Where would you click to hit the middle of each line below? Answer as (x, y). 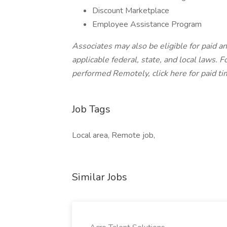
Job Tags (91, 109)
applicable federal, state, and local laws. (146, 60)
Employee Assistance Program (147, 24)
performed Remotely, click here (130, 73)
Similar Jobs (100, 177)
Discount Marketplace (131, 11)
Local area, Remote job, (113, 135)
